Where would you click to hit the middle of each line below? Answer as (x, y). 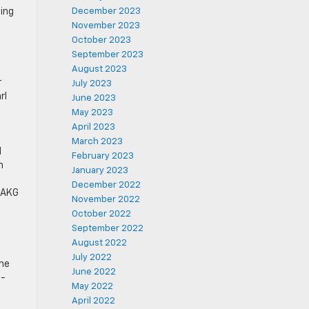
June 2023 (93, 98)
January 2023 (100, 171)
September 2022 (107, 229)
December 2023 (106, 11)
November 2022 (106, 200)
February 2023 (102, 156)
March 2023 (97, 142)
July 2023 (91, 84)
